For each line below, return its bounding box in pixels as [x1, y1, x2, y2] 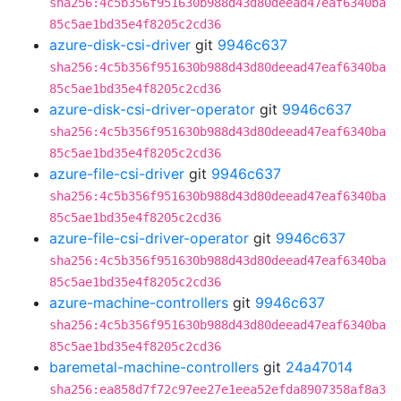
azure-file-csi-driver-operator [49, 229, 249, 247]
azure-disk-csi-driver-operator [49, 100, 255, 118]
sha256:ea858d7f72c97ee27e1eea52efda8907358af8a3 [49, 382, 386, 397]
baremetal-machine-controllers [49, 358, 259, 376]
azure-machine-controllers [49, 294, 228, 311]
